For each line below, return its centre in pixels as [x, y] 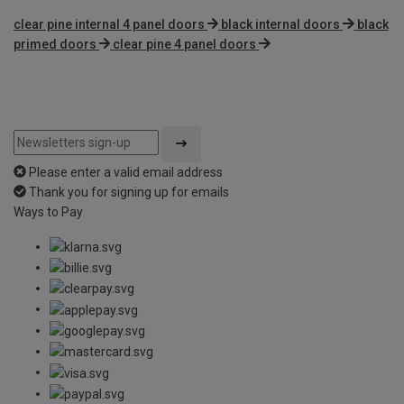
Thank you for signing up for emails [129, 192]
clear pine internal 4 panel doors [109, 24]
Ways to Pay [48, 211]
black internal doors [281, 24]
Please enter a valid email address [126, 172]
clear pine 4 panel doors [185, 44]
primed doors [55, 44]
